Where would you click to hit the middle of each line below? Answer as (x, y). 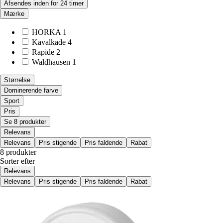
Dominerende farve (31, 91)
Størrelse (17, 80)
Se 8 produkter (25, 122)
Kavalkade (49, 42)
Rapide (43, 52)
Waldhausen (51, 62)
